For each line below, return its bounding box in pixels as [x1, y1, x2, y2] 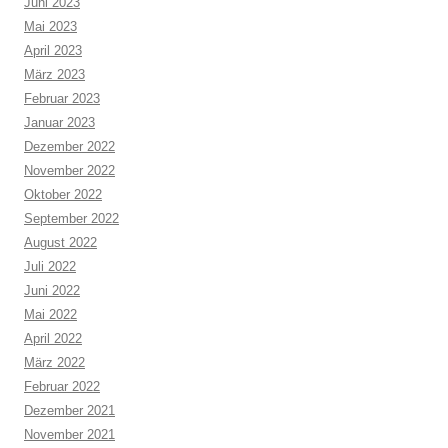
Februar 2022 [24, 378, 100, 394]
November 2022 [24, 162, 115, 178]
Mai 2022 [24, 306, 77, 322]
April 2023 [24, 42, 82, 58]
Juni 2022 [24, 282, 80, 298]
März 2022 [24, 354, 85, 370]
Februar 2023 [24, 90, 100, 106]
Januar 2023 [24, 114, 95, 130]
